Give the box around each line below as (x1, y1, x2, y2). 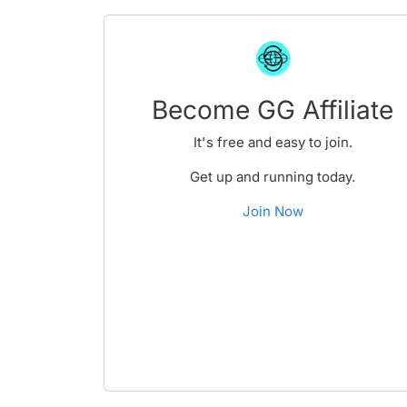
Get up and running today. (190, 168, 356, 185)
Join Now (242, 203, 303, 220)
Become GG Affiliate (152, 94, 394, 125)
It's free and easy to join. (193, 134, 352, 151)
